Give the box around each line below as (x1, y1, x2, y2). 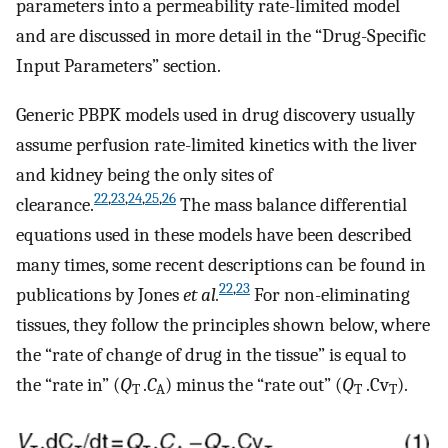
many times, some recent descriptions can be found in (16, 253, 426, 276)
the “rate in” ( (16, 373, 120, 396)
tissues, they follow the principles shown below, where (16, 313, 430, 336)
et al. (183, 283, 219, 306)
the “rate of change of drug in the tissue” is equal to (16, 343, 406, 366)
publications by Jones (16, 283, 183, 306)
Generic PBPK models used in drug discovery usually (16, 103, 415, 126)
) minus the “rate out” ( (165, 373, 342, 396)
